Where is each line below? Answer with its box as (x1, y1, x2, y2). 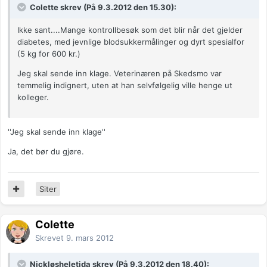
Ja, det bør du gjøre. (8, 147, 84, 157)
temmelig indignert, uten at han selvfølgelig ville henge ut (17, 80, 232, 91)
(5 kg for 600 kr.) (17, 49, 80, 59)
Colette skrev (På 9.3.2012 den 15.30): (28, 2, 176, 13)
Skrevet (35, 233, 66, 243)
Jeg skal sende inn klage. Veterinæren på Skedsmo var (17, 69, 222, 79)
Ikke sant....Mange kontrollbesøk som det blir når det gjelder (17, 25, 243, 35)
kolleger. (17, 92, 49, 103)
